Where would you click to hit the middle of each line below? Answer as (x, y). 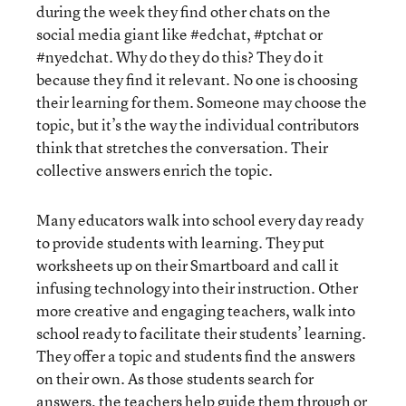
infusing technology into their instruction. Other (197, 288)
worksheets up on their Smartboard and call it (188, 265)
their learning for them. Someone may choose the (202, 102)
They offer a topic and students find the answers (196, 356)
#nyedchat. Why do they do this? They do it (180, 57)
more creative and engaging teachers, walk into (196, 310)
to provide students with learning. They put (180, 242)
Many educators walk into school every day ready (200, 220)
